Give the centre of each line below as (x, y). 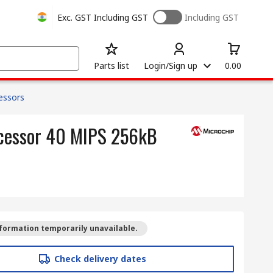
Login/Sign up (171, 66)
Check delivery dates (100, 259)
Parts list (112, 66)
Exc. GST (74, 17)
